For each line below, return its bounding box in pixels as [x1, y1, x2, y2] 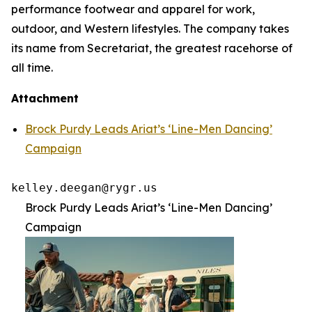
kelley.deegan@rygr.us [11, 181, 157, 194]
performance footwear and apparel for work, [11, 2, 255, 16]
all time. [11, 61, 53, 75]
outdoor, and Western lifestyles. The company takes [11, 22, 289, 36]
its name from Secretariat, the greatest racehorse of [11, 41, 292, 55]
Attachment [11, 91, 79, 105]
